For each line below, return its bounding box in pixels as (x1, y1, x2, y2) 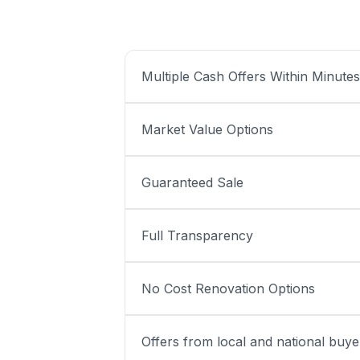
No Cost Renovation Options (141, 280, 315, 297)
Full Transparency (141, 227, 253, 243)
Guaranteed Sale (141, 174, 243, 190)
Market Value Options (141, 121, 273, 137)
